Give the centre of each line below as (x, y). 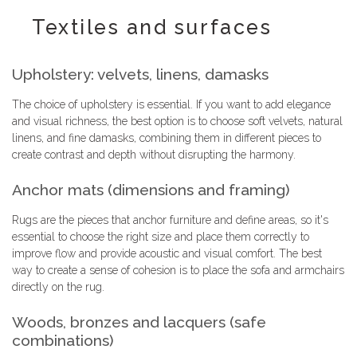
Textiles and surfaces (152, 27)
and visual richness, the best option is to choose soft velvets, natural (177, 121)
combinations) (63, 340)
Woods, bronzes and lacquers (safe (139, 322)
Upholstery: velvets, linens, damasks (140, 74)
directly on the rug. (58, 286)
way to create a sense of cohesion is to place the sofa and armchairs (178, 270)
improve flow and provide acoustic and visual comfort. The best (167, 253)
